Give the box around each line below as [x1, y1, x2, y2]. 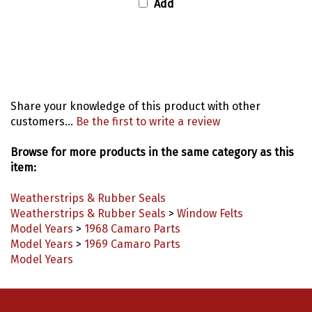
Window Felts [177, 193, 243, 207]
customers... [10, 101, 76, 115]
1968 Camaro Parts [84, 208, 180, 222]
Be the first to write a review [76, 101, 220, 115]
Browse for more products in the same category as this [10, 132, 294, 146]
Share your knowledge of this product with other [10, 86, 260, 100]
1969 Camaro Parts [84, 224, 180, 237]
